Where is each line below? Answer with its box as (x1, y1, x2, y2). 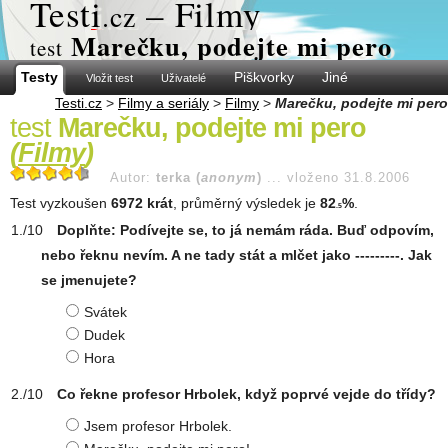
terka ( (156, 171, 201, 185)
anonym (201, 171, 257, 185)
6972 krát (111, 195, 173, 211)
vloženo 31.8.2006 (287, 171, 410, 185)
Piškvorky (234, 69, 294, 85)
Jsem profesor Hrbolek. (84, 418, 232, 434)
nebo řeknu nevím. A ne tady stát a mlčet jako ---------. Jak (41, 247, 432, 263)
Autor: (90, 171, 156, 185)
